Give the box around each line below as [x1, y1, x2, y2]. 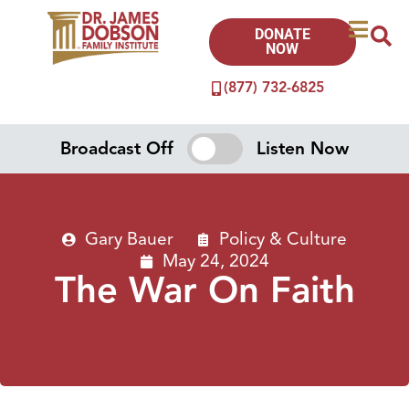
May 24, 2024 [163, 249, 269, 272]
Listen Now [256, 137, 349, 160]
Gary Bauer [85, 227, 173, 250]
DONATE [254, 26, 310, 43]
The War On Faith [54, 267, 355, 313]
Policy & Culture [219, 227, 347, 250]
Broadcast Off [60, 137, 174, 160]
